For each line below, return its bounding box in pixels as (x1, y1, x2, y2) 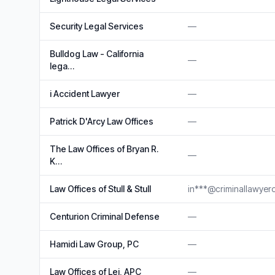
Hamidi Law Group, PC (50, 239, 139, 249)
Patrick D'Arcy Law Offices (50, 116, 153, 126)
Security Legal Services (50, 21, 144, 31)
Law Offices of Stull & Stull (50, 184, 151, 194)
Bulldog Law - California (50, 48, 144, 59)
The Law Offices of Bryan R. (50, 144, 158, 154)
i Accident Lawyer (50, 88, 120, 99)
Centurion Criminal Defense (50, 211, 160, 222)
